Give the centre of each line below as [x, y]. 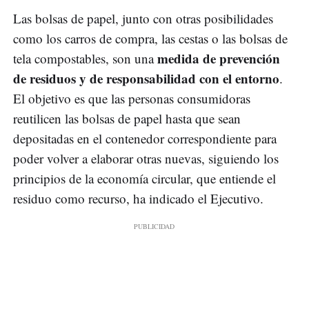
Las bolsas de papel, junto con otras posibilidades [143, 19]
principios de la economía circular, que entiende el [144, 179]
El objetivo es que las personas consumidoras [132, 99]
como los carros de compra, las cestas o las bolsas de [150, 39]
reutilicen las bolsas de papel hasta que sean [127, 119]
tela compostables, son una [85, 59]
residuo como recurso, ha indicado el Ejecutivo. [138, 199]
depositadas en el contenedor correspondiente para [145, 139]
